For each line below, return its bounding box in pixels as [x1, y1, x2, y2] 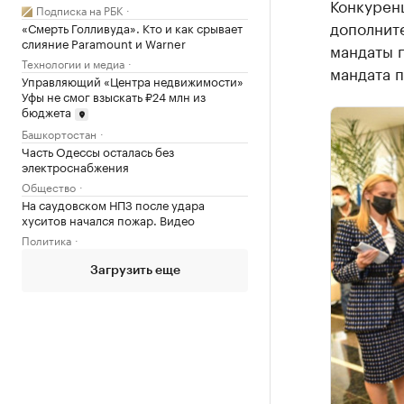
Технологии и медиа [22, 54, 124, 71]
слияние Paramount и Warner [22, 33, 186, 51]
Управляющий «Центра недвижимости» [22, 71, 243, 89]
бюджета [22, 102, 71, 120]
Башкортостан [22, 124, 96, 142]
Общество [22, 177, 76, 195]
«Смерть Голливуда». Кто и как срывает [22, 18, 243, 36]
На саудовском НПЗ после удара [22, 194, 205, 213]
